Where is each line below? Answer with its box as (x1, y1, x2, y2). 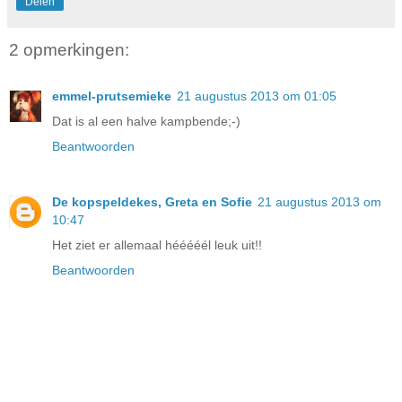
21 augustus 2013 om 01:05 (177, 89, 336, 104)
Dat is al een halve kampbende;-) (52, 114, 240, 129)
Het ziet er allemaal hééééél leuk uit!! (52, 238, 262, 253)
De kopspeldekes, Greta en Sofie (52, 195, 252, 210)
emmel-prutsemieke (52, 89, 171, 104)
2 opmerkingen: (9, 39, 129, 59)
